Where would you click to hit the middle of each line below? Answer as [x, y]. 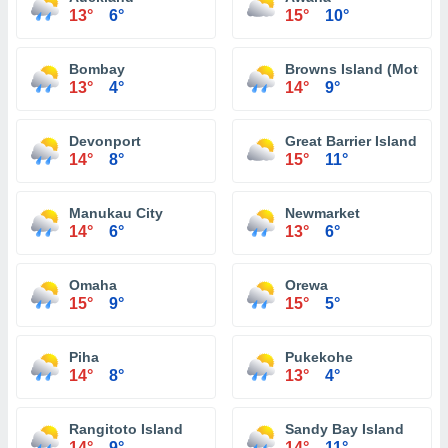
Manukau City [116, 213]
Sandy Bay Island [344, 429]
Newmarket [322, 213]
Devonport [105, 141]
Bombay [97, 69]
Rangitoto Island [126, 429]
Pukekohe [319, 357]
